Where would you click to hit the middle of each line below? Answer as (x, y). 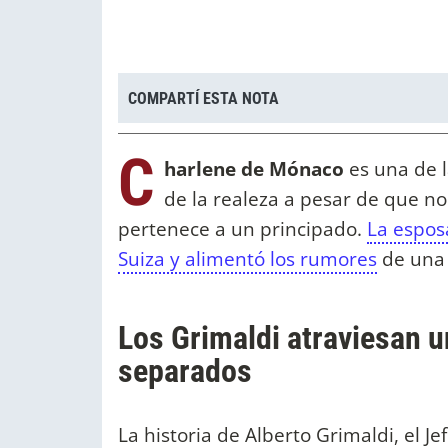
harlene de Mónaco (254, 169)
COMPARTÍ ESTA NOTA (203, 98)
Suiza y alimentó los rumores (247, 259)
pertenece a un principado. (242, 229)
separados (185, 371)
